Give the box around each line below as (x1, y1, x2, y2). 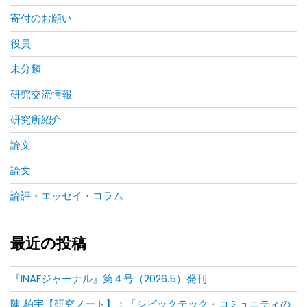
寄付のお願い (10, 11, 72, 26)
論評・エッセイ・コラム (10, 188, 123, 204)
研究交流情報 (10, 87, 72, 102)
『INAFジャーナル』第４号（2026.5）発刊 (10, 271, 207, 286)
